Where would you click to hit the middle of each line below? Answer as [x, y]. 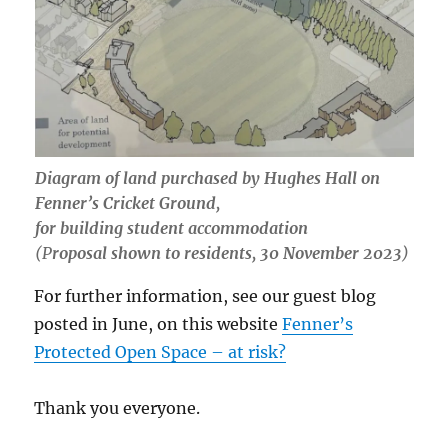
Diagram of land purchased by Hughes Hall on [207, 177]
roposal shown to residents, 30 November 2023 [226, 252]
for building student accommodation [171, 227]
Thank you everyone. [117, 407]
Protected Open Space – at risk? [160, 351]
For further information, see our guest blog [205, 295]
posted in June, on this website [158, 323]
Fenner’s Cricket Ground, [127, 202]
